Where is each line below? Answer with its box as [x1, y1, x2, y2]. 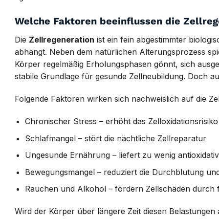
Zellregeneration [29, 35, 94, 45]
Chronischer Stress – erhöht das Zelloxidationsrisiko [24, 116, 218, 126]
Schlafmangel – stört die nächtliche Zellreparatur [24, 133, 206, 143]
